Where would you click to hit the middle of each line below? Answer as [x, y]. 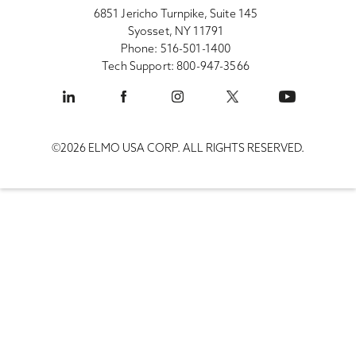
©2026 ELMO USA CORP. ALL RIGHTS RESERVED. [178, 148]
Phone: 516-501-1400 [176, 48]
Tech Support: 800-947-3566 [176, 66]
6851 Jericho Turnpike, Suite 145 [176, 13]
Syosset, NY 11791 [176, 31]
